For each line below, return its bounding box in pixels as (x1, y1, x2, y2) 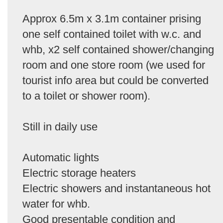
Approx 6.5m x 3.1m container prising (22, 12, 201, 25)
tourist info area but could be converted (22, 74, 209, 87)
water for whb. (22, 197, 90, 210)
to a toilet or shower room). (22, 89, 150, 102)
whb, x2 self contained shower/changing (22, 43, 214, 56)
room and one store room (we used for (22, 58, 205, 71)
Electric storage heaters (22, 166, 136, 179)
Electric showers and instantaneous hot (22, 182, 211, 195)
